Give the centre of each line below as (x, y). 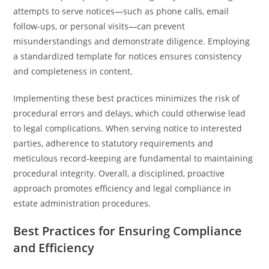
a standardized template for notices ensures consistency (128, 56)
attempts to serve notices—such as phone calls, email (121, 11)
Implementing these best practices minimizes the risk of (127, 98)
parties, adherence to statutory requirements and (113, 143)
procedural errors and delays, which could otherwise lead (130, 113)
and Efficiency (54, 248)
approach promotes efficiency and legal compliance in (122, 188)
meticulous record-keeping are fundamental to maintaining (133, 158)
